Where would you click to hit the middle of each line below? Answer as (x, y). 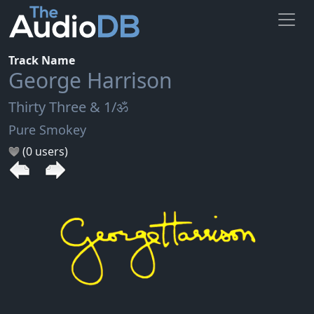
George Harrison (90, 80)
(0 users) (44, 151)
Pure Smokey (47, 129)
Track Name (42, 60)
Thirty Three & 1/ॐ (68, 107)
